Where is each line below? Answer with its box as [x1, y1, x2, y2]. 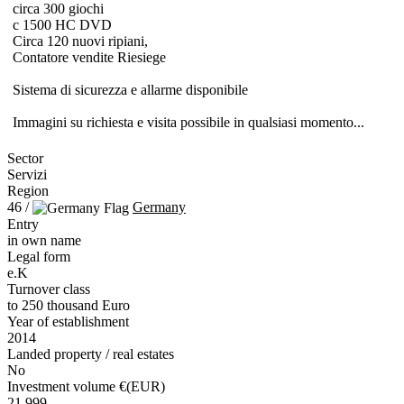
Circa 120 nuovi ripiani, [13, 32, 148, 49]
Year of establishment [7, 314, 129, 330]
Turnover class [7, 281, 90, 298]
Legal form [7, 249, 70, 265]
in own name [7, 233, 81, 249]
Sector [7, 150, 43, 166]
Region [7, 182, 49, 198]
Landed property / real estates [7, 346, 174, 363]
